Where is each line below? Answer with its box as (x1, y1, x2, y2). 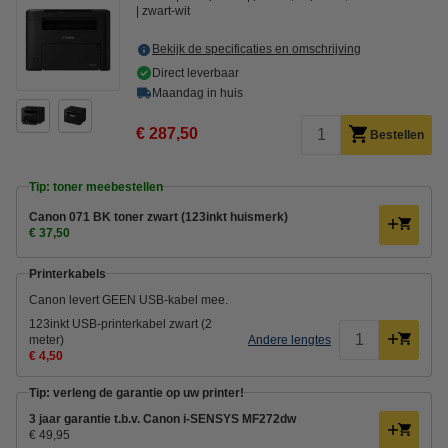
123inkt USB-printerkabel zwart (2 (29, 316, 212, 331)
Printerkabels (29, 266, 106, 281)
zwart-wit (142, 3, 190, 18)
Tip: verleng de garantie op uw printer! (29, 385, 244, 400)
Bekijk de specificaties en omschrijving (152, 41, 361, 56)
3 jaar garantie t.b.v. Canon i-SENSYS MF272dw (29, 411, 296, 426)
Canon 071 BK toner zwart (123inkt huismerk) (29, 209, 288, 224)
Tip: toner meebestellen (29, 179, 163, 194)
